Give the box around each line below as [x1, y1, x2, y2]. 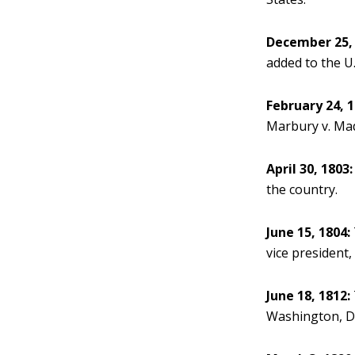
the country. [266, 181, 338, 198]
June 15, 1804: [266, 223, 351, 241]
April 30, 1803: [266, 160, 353, 177]
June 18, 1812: [266, 287, 351, 304]
